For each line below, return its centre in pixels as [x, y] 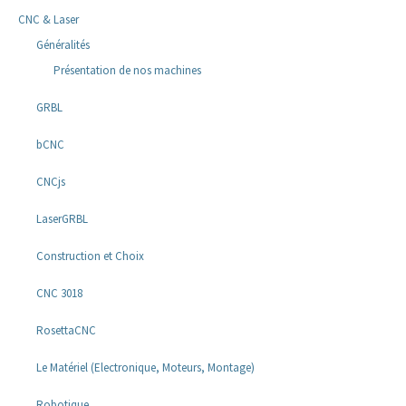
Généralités [63, 45]
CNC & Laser [48, 20]
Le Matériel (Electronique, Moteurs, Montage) [145, 368]
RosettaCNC [66, 331]
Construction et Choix [90, 256]
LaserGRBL [62, 219]
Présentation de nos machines [127, 71]
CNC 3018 [59, 294]
